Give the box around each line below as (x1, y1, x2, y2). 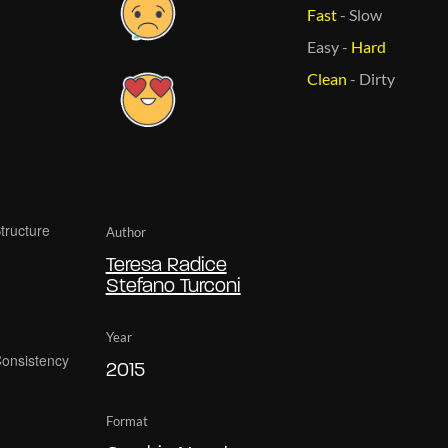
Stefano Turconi (105, 276, 241, 297)
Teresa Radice (105, 255, 227, 276)
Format (105, 412, 148, 429)
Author (105, 223, 146, 240)
